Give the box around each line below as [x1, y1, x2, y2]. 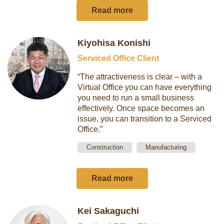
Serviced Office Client [77, 54, 159, 62]
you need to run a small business [77, 93, 194, 102]
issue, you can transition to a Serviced [77, 114, 212, 123]
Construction [86, 143, 123, 151]
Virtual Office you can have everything [77, 83, 212, 91]
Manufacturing [145, 143, 187, 151]
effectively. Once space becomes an [77, 104, 205, 112]
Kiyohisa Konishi [77, 38, 151, 48]
